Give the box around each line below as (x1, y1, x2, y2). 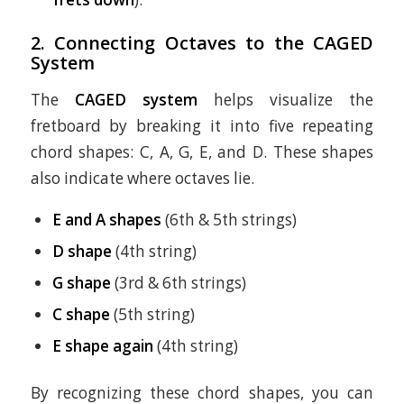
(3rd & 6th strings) (110, 272, 246, 294)
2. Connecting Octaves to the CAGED (30, 31, 374, 56)
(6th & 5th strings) (161, 209, 297, 231)
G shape (51, 272, 111, 294)
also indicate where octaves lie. (30, 167, 254, 188)
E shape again (51, 335, 153, 357)
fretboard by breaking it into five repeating (30, 115, 374, 136)
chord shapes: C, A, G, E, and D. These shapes (30, 141, 374, 162)
